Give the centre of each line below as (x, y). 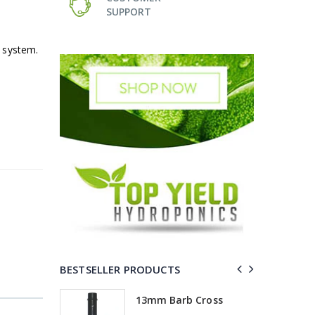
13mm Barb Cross (179, 300)
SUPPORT (129, 12)
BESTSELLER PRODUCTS (120, 269)
